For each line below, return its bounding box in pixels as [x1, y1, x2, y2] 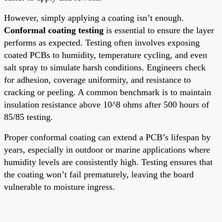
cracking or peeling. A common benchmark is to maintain [4, 87, 211, 97]
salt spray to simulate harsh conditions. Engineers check [4, 62, 206, 72]
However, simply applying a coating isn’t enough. [4, 12, 184, 23]
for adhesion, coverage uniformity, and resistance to [4, 74, 191, 85]
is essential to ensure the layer [104, 25, 214, 35]
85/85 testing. [4, 111, 53, 122]
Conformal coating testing [4, 25, 104, 35]
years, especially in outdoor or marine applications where [4, 144, 210, 155]
